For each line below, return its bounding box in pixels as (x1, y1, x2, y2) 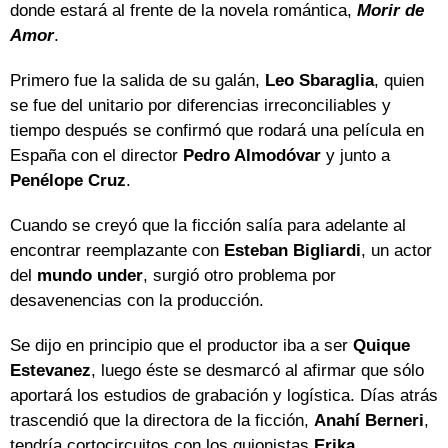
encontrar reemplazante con (10, 241, 224, 261)
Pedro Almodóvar (183, 146, 321, 166)
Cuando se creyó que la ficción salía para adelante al (10, 216, 406, 236)
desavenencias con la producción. (10, 291, 264, 311)
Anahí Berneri (314, 411, 424, 431)
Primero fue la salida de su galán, (10, 71, 265, 91)
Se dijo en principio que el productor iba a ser (10, 336, 353, 356)
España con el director (10, 146, 183, 166)
